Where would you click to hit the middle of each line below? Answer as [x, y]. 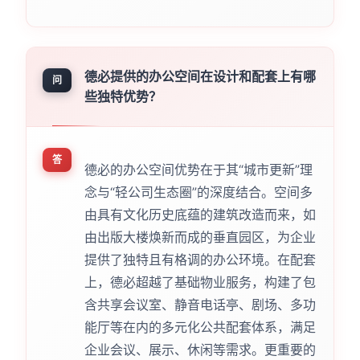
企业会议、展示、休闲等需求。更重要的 [200, 350]
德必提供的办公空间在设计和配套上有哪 [200, 77]
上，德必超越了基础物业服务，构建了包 [200, 282]
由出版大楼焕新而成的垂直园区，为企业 [200, 237]
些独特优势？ [123, 97]
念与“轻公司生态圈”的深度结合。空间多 [198, 192]
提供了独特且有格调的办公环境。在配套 [200, 260]
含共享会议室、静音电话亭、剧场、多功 [200, 305]
